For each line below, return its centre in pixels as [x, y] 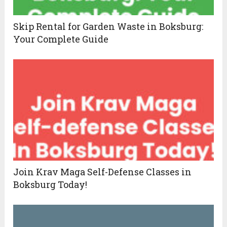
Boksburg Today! [50, 184]
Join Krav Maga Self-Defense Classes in [103, 172]
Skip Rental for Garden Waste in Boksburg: [108, 26]
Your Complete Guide [61, 39]
